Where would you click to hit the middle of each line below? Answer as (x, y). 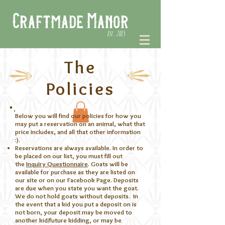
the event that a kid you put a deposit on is (76, 204)
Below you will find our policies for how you (78, 115)
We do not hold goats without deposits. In (77, 196)
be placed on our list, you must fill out (69, 155)
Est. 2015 (116, 33)
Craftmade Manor (70, 22)
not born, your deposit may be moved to (74, 212)
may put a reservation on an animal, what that (80, 123)
